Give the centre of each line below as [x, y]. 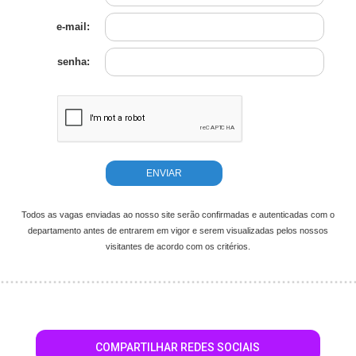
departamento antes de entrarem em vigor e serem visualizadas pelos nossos [178, 230]
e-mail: [74, 27]
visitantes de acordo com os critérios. [178, 246]
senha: [75, 62]
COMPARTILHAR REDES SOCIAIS [178, 347]
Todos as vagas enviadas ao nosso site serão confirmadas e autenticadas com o [178, 215]
